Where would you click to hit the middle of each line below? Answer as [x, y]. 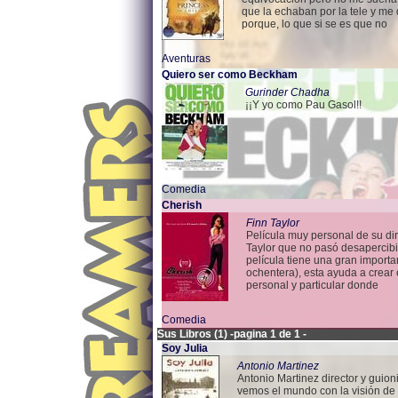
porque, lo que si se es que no [314, 24]
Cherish [182, 205]
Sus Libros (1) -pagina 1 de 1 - [232, 334]
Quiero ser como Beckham [230, 75]
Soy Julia [185, 348]
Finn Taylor [273, 223]
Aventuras [186, 59]
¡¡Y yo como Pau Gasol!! [303, 105]
